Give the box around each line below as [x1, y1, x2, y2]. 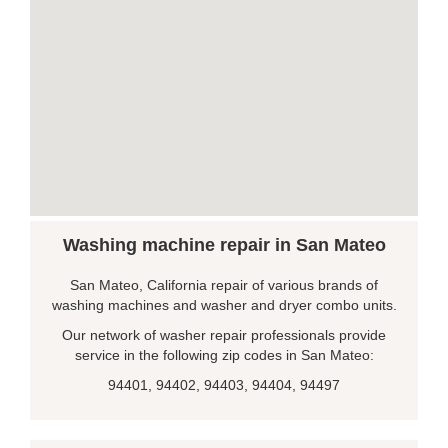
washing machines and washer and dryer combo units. [51, 297, 397, 313]
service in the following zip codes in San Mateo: [74, 347, 374, 363]
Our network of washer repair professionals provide [62, 327, 386, 343]
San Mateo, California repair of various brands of [70, 277, 378, 293]
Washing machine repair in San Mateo [62, 235, 386, 255]
